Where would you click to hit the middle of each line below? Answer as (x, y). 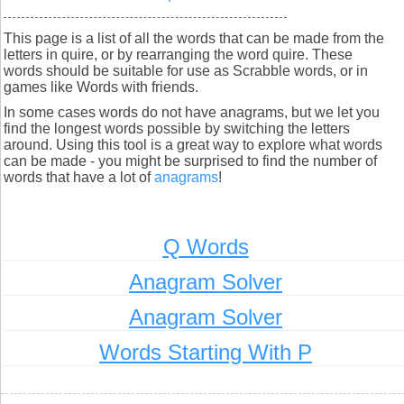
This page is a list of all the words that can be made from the (194, 38)
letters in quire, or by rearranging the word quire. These (178, 55)
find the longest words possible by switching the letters (177, 129)
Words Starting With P (206, 352)
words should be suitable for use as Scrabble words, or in (186, 71)
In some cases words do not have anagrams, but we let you (192, 112)
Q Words (206, 247)
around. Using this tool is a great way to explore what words (193, 145)
